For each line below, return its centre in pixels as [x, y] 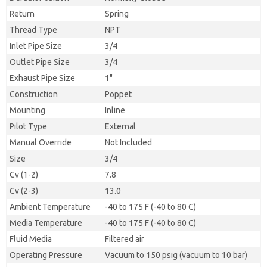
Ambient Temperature [50, 207]
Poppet [118, 94]
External [120, 126]
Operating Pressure [46, 255]
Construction [34, 94]
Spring [117, 14]
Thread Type [33, 30]
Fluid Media [31, 239]
